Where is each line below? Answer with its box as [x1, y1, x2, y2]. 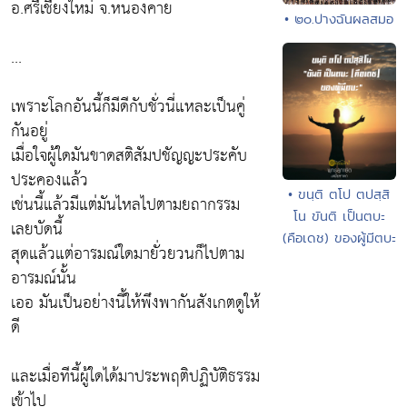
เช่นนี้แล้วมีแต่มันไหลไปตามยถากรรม [11, 190, 240, 221]
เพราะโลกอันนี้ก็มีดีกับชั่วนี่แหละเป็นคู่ [11, 92, 245, 123]
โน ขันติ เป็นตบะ [293, 206, 385, 226]
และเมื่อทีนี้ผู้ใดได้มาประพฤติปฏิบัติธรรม [11, 362, 260, 392]
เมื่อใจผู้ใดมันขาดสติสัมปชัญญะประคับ [11, 141, 247, 172]
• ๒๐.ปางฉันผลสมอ [284, 9, 394, 29]
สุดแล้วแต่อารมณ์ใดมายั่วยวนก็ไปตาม [11, 239, 244, 270]
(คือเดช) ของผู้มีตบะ [282, 228, 396, 248]
